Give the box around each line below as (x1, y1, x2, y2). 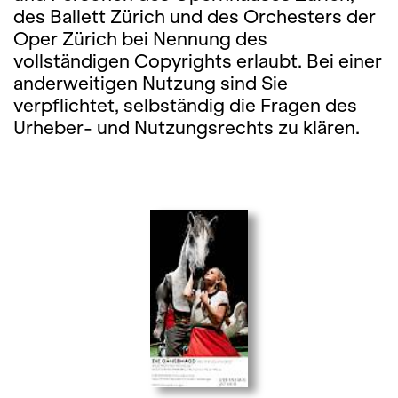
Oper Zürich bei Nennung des (13, 28, 267, 49)
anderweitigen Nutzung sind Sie (13, 73, 288, 93)
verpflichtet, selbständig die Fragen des (13, 95, 357, 115)
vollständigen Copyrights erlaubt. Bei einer (13, 51, 382, 71)
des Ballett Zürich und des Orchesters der (13, 6, 376, 27)
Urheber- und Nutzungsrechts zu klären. (13, 117, 360, 138)
